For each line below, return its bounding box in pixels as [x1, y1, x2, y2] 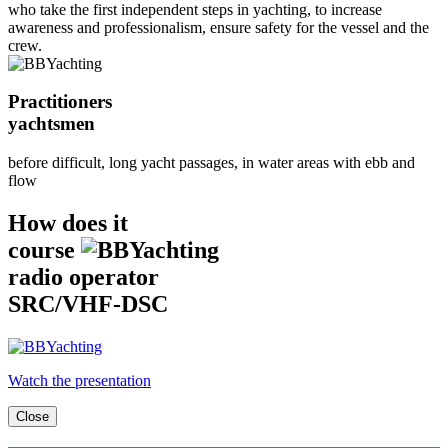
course [8, 236, 81, 263]
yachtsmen [8, 113, 95, 135]
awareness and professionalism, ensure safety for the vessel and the [8, 18, 429, 36]
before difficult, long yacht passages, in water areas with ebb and [8, 154, 415, 171]
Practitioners [8, 91, 112, 113]
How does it [8, 209, 128, 236]
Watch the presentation [8, 371, 151, 389]
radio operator [8, 263, 159, 290]
